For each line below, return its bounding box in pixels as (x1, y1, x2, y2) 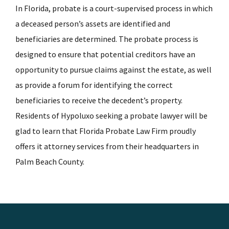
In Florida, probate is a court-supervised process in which (15, 3, 213, 13)
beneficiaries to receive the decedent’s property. (15, 95, 182, 105)
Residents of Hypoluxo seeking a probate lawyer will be (15, 110, 208, 121)
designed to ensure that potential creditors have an (15, 49, 195, 59)
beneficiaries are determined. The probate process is (15, 34, 198, 44)
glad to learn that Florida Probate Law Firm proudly (15, 126, 196, 136)
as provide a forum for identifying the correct (15, 80, 173, 90)
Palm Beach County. (15, 156, 84, 167)
